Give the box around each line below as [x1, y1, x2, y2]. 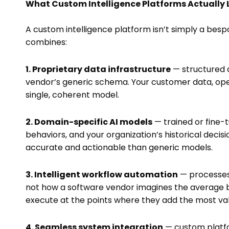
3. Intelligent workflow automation [26, 169, 178, 181]
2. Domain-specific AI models [26, 116, 152, 128]
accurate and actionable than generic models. [26, 142, 213, 154]
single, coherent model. [26, 89, 119, 101]
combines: [26, 36, 67, 49]
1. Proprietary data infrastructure [26, 63, 171, 76]
